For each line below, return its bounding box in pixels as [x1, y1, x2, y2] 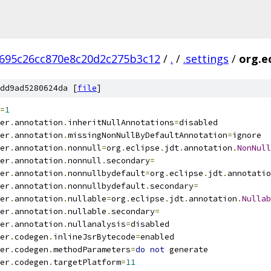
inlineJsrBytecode [53, 232, 135, 242]
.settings [183, 51, 229, 66]
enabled [140, 232, 174, 242]
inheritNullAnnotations [68, 117, 174, 128]
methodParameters [53, 244, 131, 255]
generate [165, 244, 208, 255]
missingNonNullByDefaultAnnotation [68, 130, 227, 140]
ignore [232, 130, 261, 140]
